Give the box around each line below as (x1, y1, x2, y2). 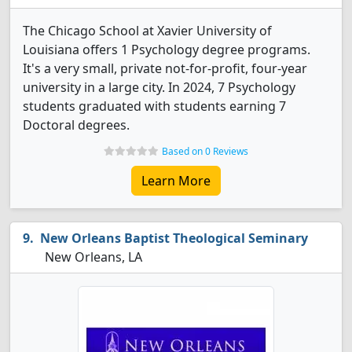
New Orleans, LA (42, 248, 142, 266)
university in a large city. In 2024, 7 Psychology (23, 79, 295, 96)
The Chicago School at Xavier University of (23, 22, 272, 39)
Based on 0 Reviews (162, 145, 248, 158)
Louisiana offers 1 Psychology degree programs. (23, 41, 310, 58)
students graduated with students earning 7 (23, 97, 286, 115)
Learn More (141, 172, 211, 189)
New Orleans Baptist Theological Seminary (40, 229, 308, 247)
